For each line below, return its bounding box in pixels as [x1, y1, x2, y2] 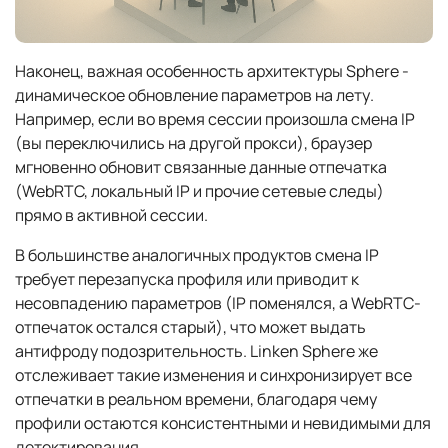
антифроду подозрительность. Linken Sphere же [15, 339, 378, 362]
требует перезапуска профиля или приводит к [15, 267, 359, 290]
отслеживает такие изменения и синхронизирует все [15, 363, 412, 386]
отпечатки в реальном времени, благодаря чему [15, 387, 377, 410]
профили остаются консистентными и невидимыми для [15, 411, 431, 434]
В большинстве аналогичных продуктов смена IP [15, 243, 379, 266]
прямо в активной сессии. [15, 203, 208, 226]
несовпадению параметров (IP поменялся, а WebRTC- [15, 291, 421, 314]
